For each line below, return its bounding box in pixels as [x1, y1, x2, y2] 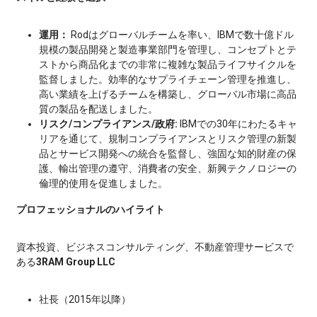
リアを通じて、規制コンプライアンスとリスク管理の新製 [39, 133, 296, 144]
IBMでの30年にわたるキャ [180, 118, 297, 129]
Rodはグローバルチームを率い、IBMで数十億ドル [69, 29, 294, 40]
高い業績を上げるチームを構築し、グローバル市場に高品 [39, 88, 296, 100]
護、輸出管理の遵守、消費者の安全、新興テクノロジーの [39, 163, 296, 174]
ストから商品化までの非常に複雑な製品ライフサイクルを [39, 59, 296, 70]
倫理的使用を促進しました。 [39, 178, 168, 189]
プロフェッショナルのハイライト [16, 204, 165, 215]
